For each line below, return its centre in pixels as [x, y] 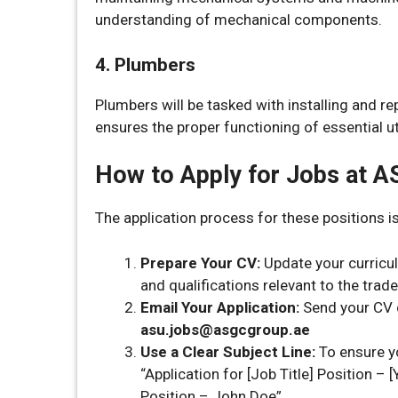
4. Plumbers [145, 64]
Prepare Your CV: [200, 263]
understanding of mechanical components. [239, 20]
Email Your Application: [220, 307]
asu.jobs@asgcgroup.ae [225, 329]
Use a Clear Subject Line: [228, 351]
